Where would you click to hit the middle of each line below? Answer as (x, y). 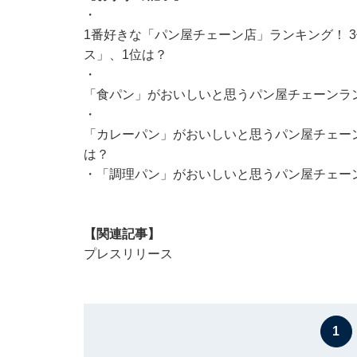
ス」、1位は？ (125, 54)
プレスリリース (128, 253)
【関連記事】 (122, 233)
